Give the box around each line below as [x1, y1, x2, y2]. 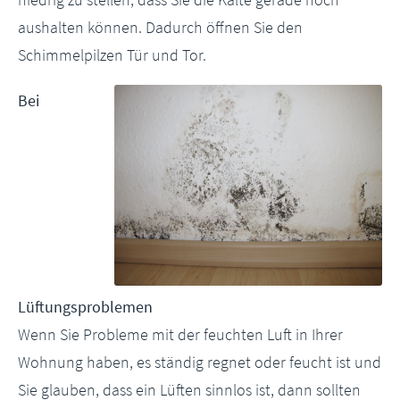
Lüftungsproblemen [18, 296, 153, 317]
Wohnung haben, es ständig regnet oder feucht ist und [18, 352, 381, 372]
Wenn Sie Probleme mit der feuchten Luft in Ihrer [18, 324, 343, 345]
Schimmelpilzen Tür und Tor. [18, 45, 206, 65]
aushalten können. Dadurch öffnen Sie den [18, 17, 303, 37]
